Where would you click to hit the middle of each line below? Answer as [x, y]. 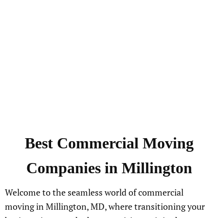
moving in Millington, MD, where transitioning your [105, 207]
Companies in [74, 168]
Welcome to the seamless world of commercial [94, 192]
